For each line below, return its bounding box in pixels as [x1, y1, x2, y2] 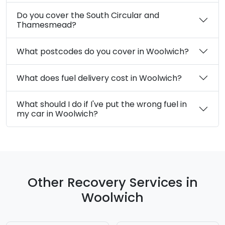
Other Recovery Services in [27, 174, 198, 192]
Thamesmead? [17, 19, 76, 31]
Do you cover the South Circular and [17, 10, 144, 22]
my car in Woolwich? [17, 108, 98, 120]
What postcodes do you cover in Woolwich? [146, 45, 189, 57]
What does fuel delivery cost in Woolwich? [139, 72, 182, 84]
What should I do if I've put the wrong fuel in [17, 98, 137, 110]
